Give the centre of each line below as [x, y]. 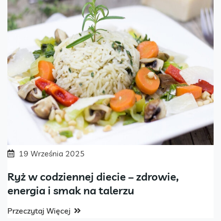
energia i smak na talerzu [71, 190]
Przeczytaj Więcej [39, 210]
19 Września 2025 [52, 153]
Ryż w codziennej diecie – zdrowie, [93, 176]
